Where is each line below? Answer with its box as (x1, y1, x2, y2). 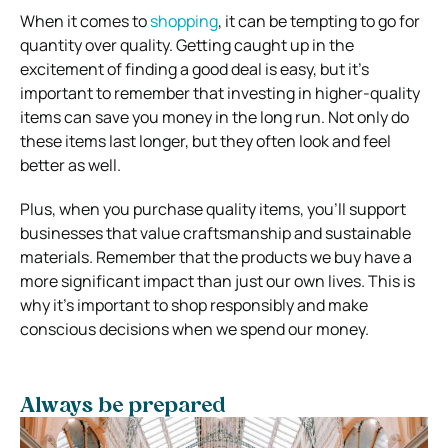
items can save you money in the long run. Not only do (20, 105, 409, 128)
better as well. (20, 153, 121, 176)
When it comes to (20, 9, 150, 32)
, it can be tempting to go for (218, 9, 420, 32)
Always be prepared (20, 396, 225, 417)
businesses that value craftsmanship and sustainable (20, 221, 411, 244)
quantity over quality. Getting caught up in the (20, 33, 354, 56)
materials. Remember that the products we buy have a (20, 245, 412, 268)
